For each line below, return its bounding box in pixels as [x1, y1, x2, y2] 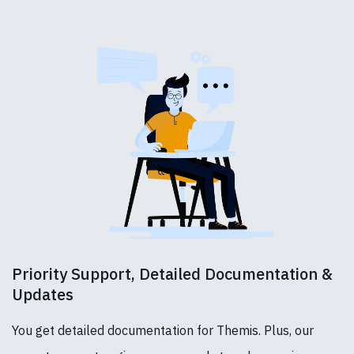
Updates [12, 283, 73, 305]
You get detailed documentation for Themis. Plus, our [12, 322, 314, 338]
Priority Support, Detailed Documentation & [12, 262, 333, 284]
